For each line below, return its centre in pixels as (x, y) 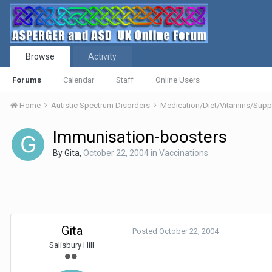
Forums (27, 80)
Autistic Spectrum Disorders (101, 105)
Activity (102, 56)
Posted (146, 231)
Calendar (79, 80)
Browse (40, 56)
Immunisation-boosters (140, 137)
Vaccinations (184, 153)
